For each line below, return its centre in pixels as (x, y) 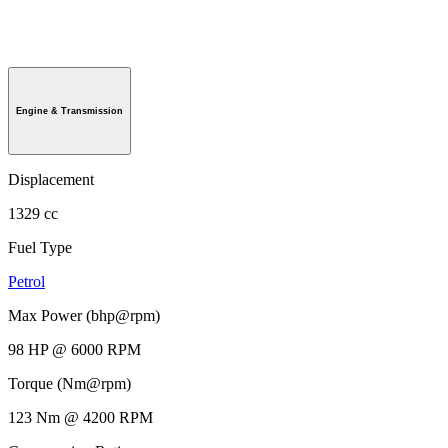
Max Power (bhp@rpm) (84, 315)
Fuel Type (40, 247)
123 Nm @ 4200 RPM (80, 417)
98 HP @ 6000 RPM (74, 349)
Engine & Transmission (69, 110)
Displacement (51, 179)
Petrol (26, 281)
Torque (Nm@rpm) (69, 383)
